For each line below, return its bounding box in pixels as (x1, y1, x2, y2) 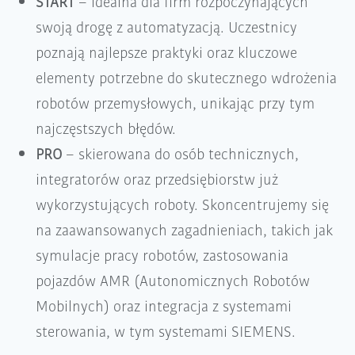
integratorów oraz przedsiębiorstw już (36, 168, 278, 191)
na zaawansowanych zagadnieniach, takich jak (36, 219, 333, 242)
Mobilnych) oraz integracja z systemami (36, 295, 292, 318)
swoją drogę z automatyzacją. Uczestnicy (36, 16, 297, 39)
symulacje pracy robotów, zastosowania (36, 244, 288, 267)
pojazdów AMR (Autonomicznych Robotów (36, 269, 310, 292)
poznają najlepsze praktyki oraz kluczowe (36, 41, 297, 64)
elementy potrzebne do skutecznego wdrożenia (36, 67, 337, 90)
